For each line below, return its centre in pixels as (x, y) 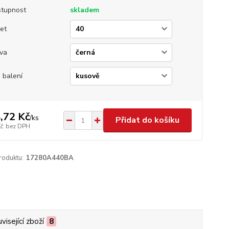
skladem (84, 10)
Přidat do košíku (147, 120)
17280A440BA (50, 158)
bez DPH (18, 126)
